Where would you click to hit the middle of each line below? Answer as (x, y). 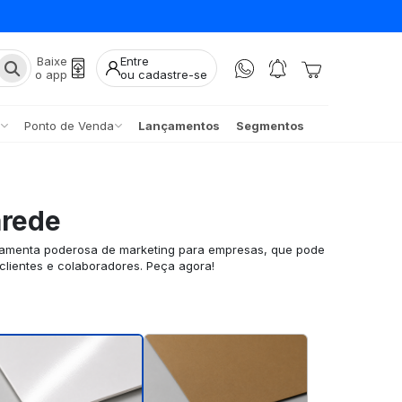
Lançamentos (179, 125)
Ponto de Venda (69, 125)
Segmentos (270, 125)
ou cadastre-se (164, 75)
